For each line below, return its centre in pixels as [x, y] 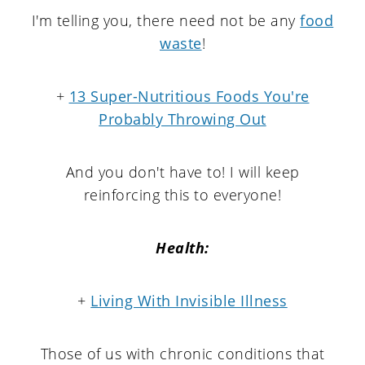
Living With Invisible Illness [189, 301]
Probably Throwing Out [182, 119]
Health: [182, 248]
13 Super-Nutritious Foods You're [189, 96]
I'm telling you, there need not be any [166, 20]
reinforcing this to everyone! [182, 195]
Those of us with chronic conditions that [182, 354]
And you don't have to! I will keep [182, 172]
